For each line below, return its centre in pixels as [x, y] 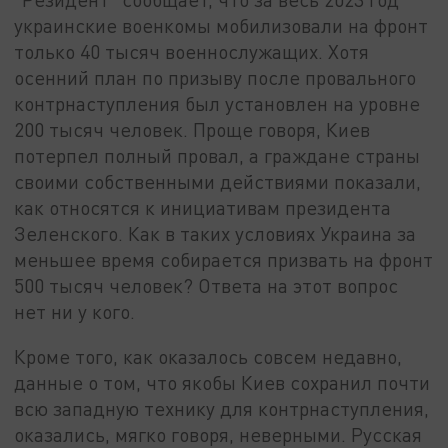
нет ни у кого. [75, 311]
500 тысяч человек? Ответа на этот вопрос [206, 285]
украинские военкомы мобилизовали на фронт [221, 25]
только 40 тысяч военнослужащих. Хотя [192, 51]
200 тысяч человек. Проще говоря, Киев [192, 129]
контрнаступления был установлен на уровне [217, 103]
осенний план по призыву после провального [215, 77]
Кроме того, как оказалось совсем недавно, [208, 357]
